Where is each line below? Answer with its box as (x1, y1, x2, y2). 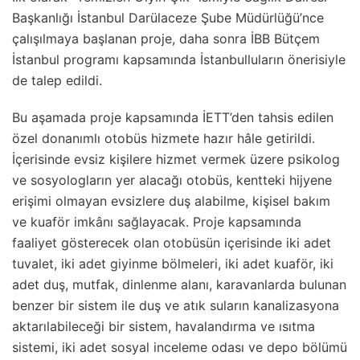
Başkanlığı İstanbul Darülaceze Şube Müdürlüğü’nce (12, 9, 324, 26)
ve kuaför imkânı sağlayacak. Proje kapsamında (12, 213, 301, 230)
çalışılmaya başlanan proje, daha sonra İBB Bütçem (12, 30, 320, 47)
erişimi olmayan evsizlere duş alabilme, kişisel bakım (12, 192, 330, 209)
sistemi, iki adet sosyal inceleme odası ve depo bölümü (12, 338, 347, 355)
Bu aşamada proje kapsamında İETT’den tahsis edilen (12, 108, 333, 125)
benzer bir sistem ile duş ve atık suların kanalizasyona (12, 297, 339, 313)
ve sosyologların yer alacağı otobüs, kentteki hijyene (12, 171, 332, 188)
